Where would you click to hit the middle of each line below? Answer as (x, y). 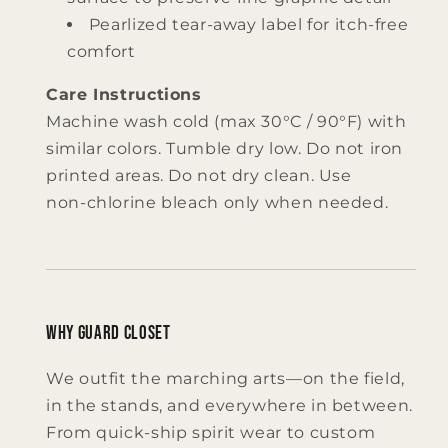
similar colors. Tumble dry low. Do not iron (225, 149)
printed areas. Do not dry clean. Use (199, 176)
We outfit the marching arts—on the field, (225, 378)
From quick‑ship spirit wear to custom (211, 432)
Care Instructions (124, 95)
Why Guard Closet (108, 334)
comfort (101, 52)
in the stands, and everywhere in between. (229, 405)
